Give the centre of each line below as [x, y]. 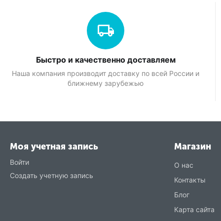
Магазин [192, 147]
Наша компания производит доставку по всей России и [106, 73]
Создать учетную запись [52, 175]
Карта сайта [194, 209]
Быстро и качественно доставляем [106, 59]
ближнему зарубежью [106, 83]
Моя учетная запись [54, 147]
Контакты [190, 180]
